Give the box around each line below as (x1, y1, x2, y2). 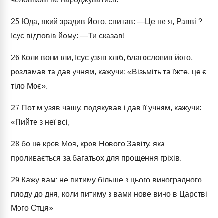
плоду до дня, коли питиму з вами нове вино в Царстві (11, 190, 207, 198)
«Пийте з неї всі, (11, 118, 70, 126)
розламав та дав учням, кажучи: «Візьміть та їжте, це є (11, 68, 206, 76)
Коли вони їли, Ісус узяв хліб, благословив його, (19, 54, 193, 62)
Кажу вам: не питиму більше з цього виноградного (19, 176, 202, 184)
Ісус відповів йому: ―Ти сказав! (11, 32, 125, 40)
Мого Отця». (11, 204, 55, 212)
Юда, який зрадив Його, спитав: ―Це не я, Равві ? (19, 18, 202, 26)
